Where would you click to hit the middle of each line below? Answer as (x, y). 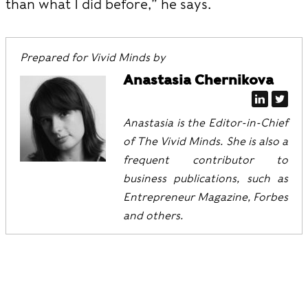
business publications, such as (206, 178)
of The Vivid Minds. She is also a (206, 141)
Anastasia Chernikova (198, 80)
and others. (153, 216)
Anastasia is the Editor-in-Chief (206, 123)
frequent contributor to (206, 160)
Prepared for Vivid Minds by (92, 57)
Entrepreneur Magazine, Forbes (206, 197)
